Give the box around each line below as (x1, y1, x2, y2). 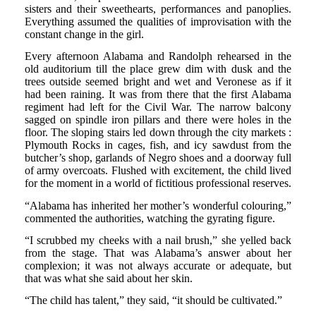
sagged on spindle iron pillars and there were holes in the (24, 114, 292, 126)
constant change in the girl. (24, 28, 144, 41)
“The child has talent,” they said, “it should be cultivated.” (24, 294, 282, 307)
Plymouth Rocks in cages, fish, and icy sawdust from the (24, 139, 292, 152)
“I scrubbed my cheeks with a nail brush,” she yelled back (24, 234, 292, 247)
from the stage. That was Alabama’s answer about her (24, 247, 292, 260)
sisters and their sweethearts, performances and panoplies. (24, 3, 292, 16)
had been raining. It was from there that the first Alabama (24, 88, 292, 101)
